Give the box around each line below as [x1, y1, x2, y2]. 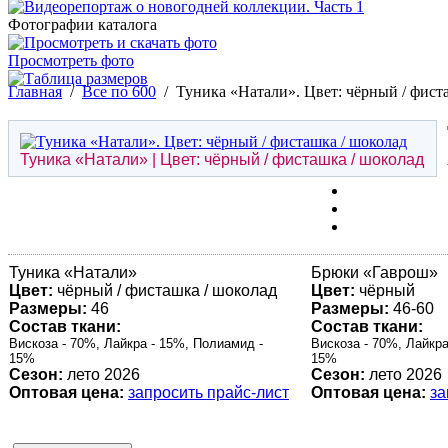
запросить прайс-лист [128, 383, 289, 401]
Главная [8, 83, 62, 101]
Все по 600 [82, 83, 156, 101]
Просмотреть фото [8, 52, 134, 70]
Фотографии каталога [8, 16, 157, 34]
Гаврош [372, 263, 429, 281]
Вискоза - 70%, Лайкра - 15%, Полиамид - [9, 335, 263, 351]
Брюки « [311, 263, 372, 281]
